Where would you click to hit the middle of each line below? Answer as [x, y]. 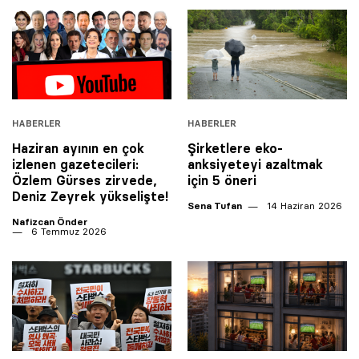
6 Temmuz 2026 [67, 231]
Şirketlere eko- [235, 148]
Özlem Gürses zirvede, [85, 180]
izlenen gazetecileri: [75, 164]
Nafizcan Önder [50, 221]
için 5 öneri [222, 180]
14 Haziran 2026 [303, 205]
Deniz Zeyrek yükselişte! [90, 196]
